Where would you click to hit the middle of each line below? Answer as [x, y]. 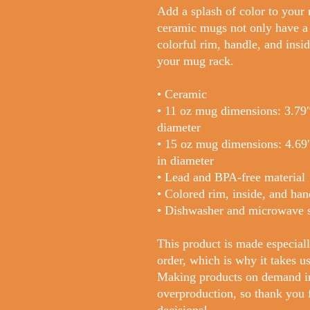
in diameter [185, 161]
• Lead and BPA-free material [231, 177]
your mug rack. [195, 61]
